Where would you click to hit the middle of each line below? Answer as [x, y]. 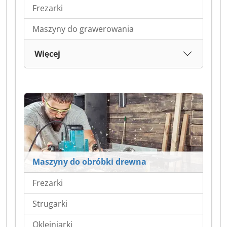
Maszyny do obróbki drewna [89, 162]
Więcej [47, 53]
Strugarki [50, 204]
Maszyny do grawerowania [83, 29]
